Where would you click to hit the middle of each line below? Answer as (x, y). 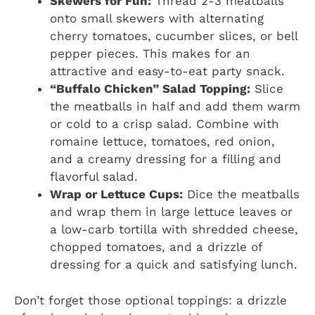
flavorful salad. (94, 177)
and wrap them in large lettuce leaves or (171, 212)
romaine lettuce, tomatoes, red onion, (162, 142)
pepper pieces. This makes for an (150, 54)
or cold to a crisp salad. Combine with (165, 124)
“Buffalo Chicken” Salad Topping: (150, 89)
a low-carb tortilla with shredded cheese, (174, 230)
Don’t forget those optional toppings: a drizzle (150, 300)
